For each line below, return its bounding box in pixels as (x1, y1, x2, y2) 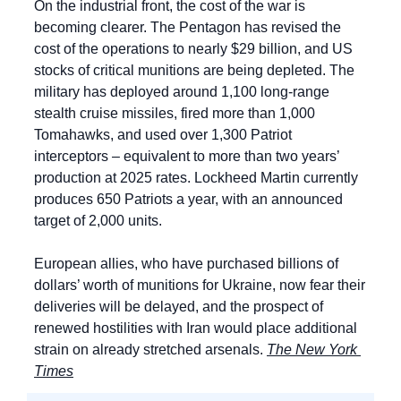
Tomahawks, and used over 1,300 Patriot (34, 127, 292, 143)
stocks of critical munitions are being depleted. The (34, 63, 354, 79)
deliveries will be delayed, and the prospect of (34, 299, 323, 315)
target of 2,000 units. (34, 213, 162, 229)
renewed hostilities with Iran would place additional (34, 320, 357, 337)
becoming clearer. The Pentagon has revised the (34, 20, 341, 36)
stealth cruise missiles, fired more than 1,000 (34, 106, 315, 122)
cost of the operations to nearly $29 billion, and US (34, 41, 353, 57)
